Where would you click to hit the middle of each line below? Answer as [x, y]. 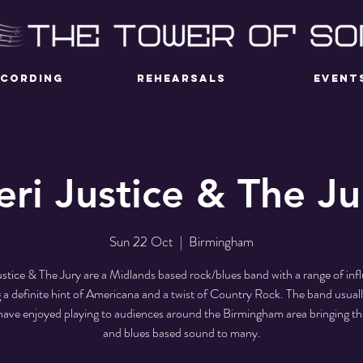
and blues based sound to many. [181, 332]
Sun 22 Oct [141, 241]
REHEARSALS [181, 78]
